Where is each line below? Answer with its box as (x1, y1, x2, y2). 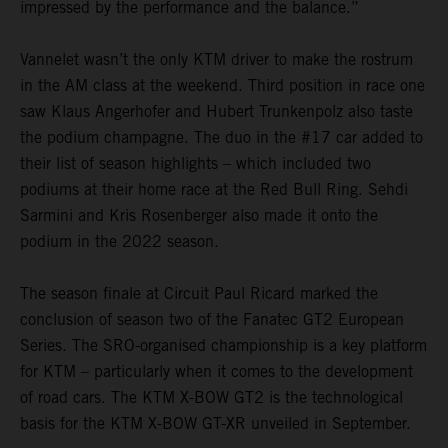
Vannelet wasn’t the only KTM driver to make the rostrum (20, 50, 413, 70)
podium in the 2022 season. (20, 232, 219, 252)
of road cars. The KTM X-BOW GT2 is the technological (20, 388, 403, 408)
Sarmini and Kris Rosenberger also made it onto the (20, 206, 378, 226)
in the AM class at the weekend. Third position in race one (20, 76, 425, 96)
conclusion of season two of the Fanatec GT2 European (20, 310, 404, 330)
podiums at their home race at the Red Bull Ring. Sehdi (20, 180, 408, 200)
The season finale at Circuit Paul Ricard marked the (20, 284, 378, 304)
